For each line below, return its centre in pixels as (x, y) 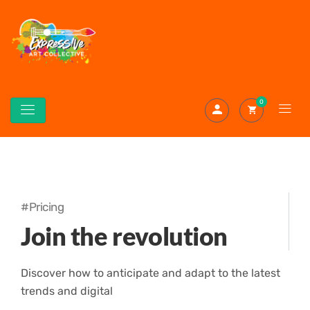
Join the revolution (125, 236)
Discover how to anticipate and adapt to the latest (151, 273)
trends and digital (67, 291)
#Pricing (43, 207)
